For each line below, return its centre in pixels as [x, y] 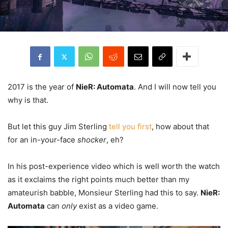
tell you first [130, 127]
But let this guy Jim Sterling [58, 127]
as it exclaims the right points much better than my [98, 180]
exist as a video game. [118, 206]
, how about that [180, 127]
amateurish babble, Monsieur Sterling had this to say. [104, 193]
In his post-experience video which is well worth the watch [114, 166]
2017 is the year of [42, 87]
